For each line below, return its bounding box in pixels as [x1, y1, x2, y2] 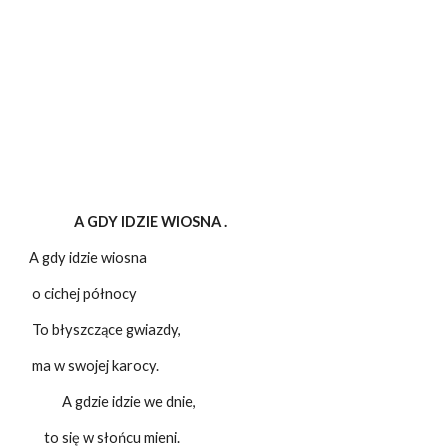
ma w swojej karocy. [29, 356, 160, 374]
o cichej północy [29, 284, 138, 302]
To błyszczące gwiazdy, [29, 320, 182, 338]
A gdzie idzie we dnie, [29, 392, 197, 410]
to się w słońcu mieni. [29, 428, 181, 446]
